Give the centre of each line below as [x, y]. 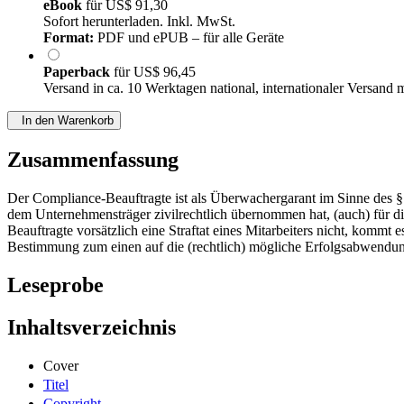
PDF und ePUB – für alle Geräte [189, 38]
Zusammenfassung [93, 160]
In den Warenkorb [64, 121]
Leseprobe [55, 285]
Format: [69, 38]
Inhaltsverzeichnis [92, 328]
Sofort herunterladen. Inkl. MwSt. [139, 22]
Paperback [78, 72]
